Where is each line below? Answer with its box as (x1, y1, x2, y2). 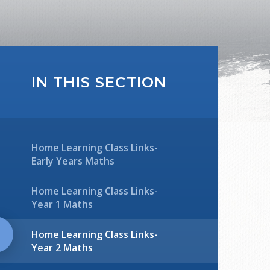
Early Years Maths (31, 154, 115, 168)
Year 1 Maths (31, 198, 93, 211)
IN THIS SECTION (31, 74, 167, 91)
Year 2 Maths (31, 241, 93, 254)
